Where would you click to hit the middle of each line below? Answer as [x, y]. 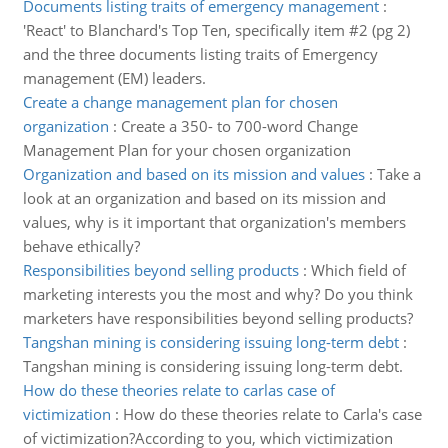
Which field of [358, 270]
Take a [398, 174]
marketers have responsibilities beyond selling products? [217, 318]
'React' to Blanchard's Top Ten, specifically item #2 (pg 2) [216, 30]
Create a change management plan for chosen [180, 102]
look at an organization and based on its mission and [204, 198]
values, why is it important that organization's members [214, 222]
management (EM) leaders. [114, 78]
